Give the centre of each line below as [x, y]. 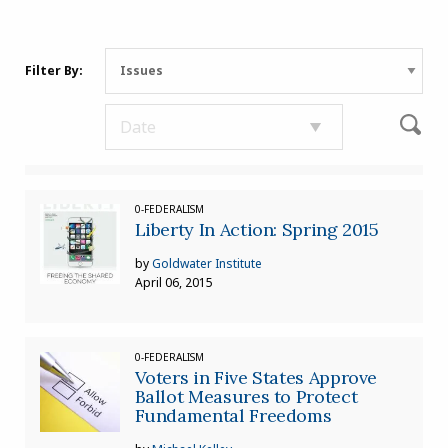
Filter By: [54, 70]
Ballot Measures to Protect [246, 396]
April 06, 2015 [173, 283]
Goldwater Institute [206, 264]
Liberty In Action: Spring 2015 [256, 230]
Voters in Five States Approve [256, 377]
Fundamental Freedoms [233, 415]
